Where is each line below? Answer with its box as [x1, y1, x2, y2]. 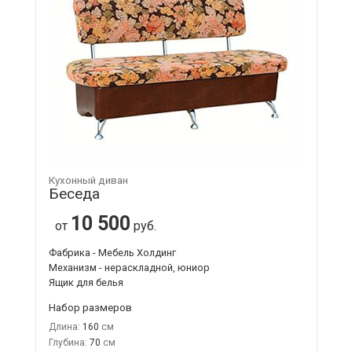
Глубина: [48, 336, 87, 348]
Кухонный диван [48, 174, 128, 186]
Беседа [48, 184, 100, 203]
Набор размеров [48, 300, 132, 313]
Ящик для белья [48, 276, 123, 288]
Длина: [48, 321, 80, 332]
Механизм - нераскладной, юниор [48, 261, 210, 273]
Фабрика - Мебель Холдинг [48, 246, 176, 258]
